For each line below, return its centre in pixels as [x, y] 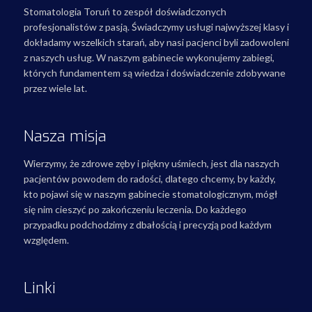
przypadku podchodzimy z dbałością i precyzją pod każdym [147, 225]
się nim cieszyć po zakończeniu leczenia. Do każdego [135, 209]
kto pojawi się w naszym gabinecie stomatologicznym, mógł [150, 194]
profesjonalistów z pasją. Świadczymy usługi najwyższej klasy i [156, 27]
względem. [46, 240]
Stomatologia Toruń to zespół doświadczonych [125, 11]
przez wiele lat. [55, 88]
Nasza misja [65, 136]
